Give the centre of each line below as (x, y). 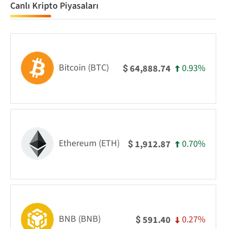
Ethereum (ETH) (89, 143)
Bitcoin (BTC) (84, 67)
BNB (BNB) (80, 219)
